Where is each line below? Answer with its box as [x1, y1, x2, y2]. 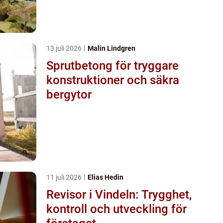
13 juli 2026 [46, 44, 83, 52]
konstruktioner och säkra [46, 73, 179, 87]
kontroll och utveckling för [46, 202, 187, 216]
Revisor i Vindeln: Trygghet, [46, 187, 192, 202]
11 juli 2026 [46, 173, 83, 181]
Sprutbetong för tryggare [46, 58, 179, 73]
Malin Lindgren [88, 44, 135, 52]
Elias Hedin [88, 173, 123, 181]
